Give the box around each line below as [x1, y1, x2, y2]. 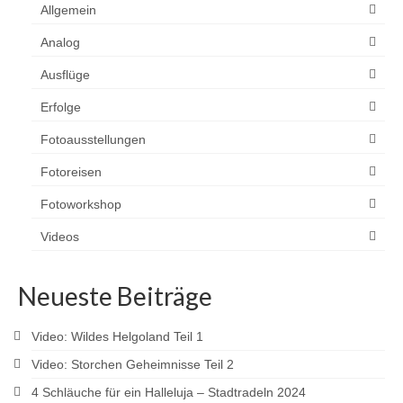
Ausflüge [40, 67, 90, 82]
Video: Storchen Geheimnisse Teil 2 [31, 356, 234, 372]
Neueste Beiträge [18, 280, 212, 311]
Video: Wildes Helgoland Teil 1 [31, 328, 203, 344]
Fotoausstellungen [40, 131, 146, 147]
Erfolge [40, 99, 81, 114]
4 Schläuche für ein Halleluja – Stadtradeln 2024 [31, 384, 306, 399]
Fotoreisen [40, 164, 102, 179]
